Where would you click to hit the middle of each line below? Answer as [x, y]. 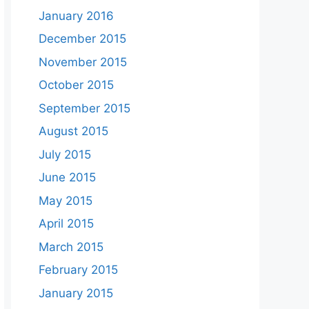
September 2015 [84, 108]
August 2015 [73, 131]
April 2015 [66, 223]
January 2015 [76, 293]
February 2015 [78, 270]
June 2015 [67, 177]
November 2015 [83, 62]
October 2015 [76, 85]
